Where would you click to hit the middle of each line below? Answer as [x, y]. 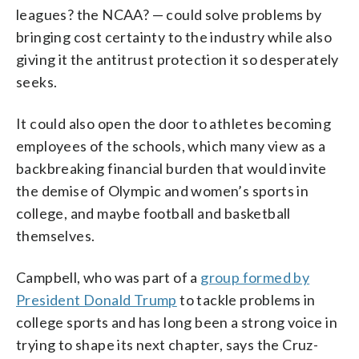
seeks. [37, 81]
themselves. [56, 235]
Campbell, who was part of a [109, 277]
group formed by [255, 277]
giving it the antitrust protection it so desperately [177, 59]
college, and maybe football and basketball [153, 213]
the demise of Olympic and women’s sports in [163, 190]
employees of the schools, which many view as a [171, 145]
